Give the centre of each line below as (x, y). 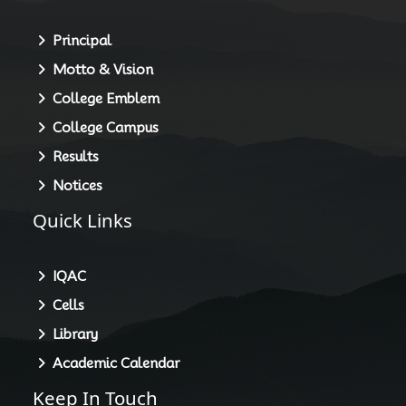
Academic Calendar (113, 364)
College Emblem (103, 98)
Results (72, 156)
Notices (74, 185)
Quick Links (72, 220)
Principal (79, 40)
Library (72, 335)
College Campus (102, 127)
